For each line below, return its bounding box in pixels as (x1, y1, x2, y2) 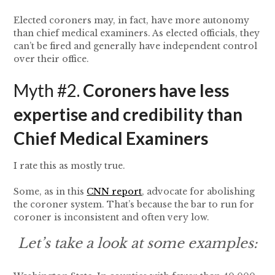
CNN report (87, 186, 142, 198)
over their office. (14, 53, 90, 65)
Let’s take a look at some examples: (18, 235, 257, 252)
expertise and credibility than (14, 104, 243, 125)
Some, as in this (14, 186, 87, 198)
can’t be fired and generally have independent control (14, 41, 258, 52)
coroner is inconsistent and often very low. (14, 212, 210, 223)
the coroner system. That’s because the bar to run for (14, 199, 255, 211)
